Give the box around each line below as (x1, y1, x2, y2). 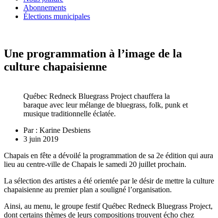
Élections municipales (23, 12, 90, 21)
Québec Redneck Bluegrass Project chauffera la (23, 92, 170, 101)
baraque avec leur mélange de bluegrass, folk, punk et (23, 101, 188, 109)
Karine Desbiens (37, 126, 91, 135)
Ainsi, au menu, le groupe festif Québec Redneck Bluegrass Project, (4, 202, 213, 211)
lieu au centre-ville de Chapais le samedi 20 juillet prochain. (4, 160, 186, 169)
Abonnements (23, 3, 66, 12)
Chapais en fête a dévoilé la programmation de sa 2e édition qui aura (4, 151, 213, 160)
